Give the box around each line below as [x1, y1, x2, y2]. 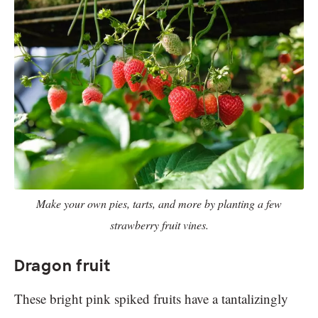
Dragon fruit [14, 256, 111, 276]
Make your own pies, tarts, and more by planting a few [36, 196, 282, 212]
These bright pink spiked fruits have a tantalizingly [14, 290, 288, 308]
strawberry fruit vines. [109, 217, 209, 233]
